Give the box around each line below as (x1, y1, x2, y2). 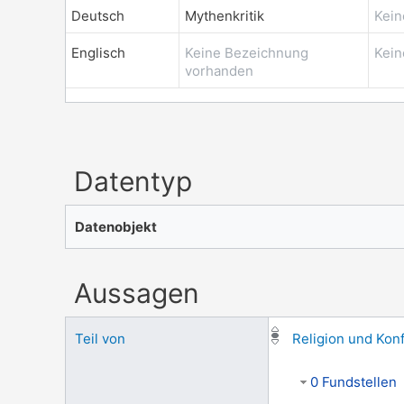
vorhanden (185, 62, 253, 80)
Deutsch (71, 7, 124, 25)
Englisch (71, 44, 125, 62)
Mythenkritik (185, 7, 264, 25)
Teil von (75, 329, 125, 347)
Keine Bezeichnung (185, 44, 308, 62)
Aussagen (74, 276, 199, 309)
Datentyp (74, 164, 192, 197)
